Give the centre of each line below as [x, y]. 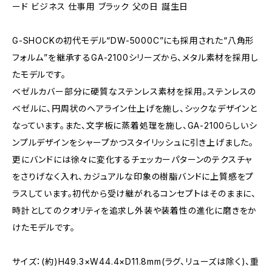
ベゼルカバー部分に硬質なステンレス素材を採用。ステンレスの [134, 91]
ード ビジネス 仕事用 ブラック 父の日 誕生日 [100, 6]
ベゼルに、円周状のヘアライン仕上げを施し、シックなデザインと [135, 108]
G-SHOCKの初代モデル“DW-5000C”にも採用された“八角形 [134, 40]
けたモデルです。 [44, 227]
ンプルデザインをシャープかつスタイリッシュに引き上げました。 [133, 142]
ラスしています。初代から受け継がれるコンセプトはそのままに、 [134, 193]
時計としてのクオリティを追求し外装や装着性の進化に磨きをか [135, 210]
